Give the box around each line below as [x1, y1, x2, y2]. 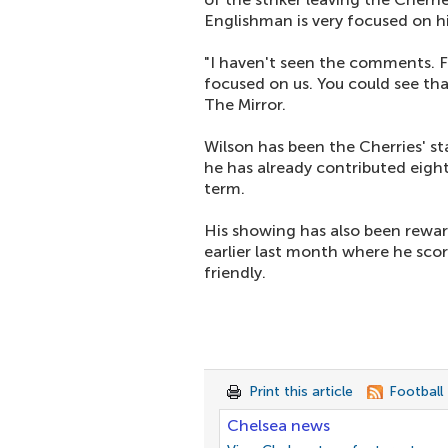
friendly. [204, 263, 266, 282]
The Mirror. [204, 95, 286, 114]
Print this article [249, 383, 353, 400]
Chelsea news [227, 416, 330, 435]
